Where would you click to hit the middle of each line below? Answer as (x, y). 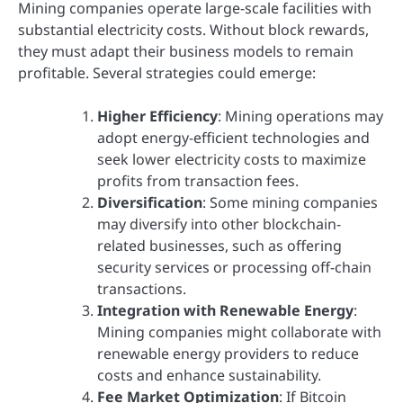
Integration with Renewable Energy (225, 310)
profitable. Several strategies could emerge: (167, 72)
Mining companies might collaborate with (239, 331)
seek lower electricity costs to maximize (232, 159)
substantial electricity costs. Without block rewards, (193, 29)
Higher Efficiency (157, 116)
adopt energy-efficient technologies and (233, 137)
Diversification (150, 202)
